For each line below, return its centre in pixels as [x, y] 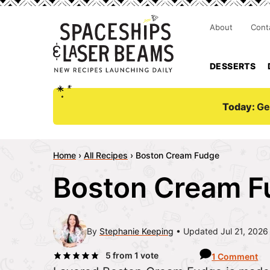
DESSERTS [233, 66]
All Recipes [106, 155]
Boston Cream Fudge [177, 155]
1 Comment [235, 256]
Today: [240, 106]
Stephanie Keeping [137, 231]
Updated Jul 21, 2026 [226, 231]
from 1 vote [134, 255]
